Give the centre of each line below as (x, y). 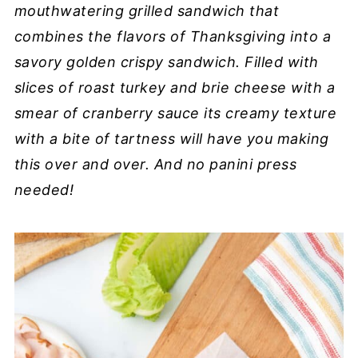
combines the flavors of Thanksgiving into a (173, 36)
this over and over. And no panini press (155, 164)
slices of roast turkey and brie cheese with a (175, 88)
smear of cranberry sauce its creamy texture (175, 113)
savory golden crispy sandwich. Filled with (166, 62)
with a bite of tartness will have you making (171, 139)
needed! (44, 190)
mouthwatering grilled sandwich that (147, 11)
